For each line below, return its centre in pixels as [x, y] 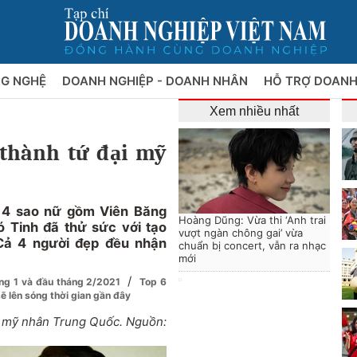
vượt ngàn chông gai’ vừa [241, 233]
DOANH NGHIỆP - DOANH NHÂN [156, 81]
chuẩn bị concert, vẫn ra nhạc [252, 245]
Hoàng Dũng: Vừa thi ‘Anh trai [252, 220]
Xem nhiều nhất [254, 111]
